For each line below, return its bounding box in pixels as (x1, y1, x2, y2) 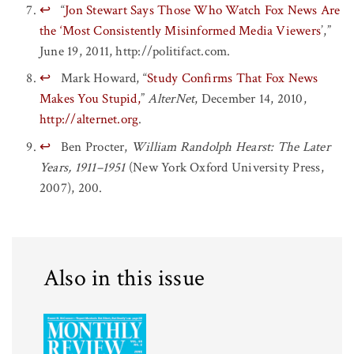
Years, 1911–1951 (40, 158, 126, 176)
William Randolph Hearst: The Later (130, 137, 330, 156)
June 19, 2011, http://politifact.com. (40, 42, 231, 60)
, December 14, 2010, (194, 90, 307, 108)
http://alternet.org (40, 111, 139, 129)
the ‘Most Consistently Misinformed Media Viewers (40, 21, 322, 40)
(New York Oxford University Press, (125, 158, 324, 176)
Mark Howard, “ (57, 70, 148, 88)
